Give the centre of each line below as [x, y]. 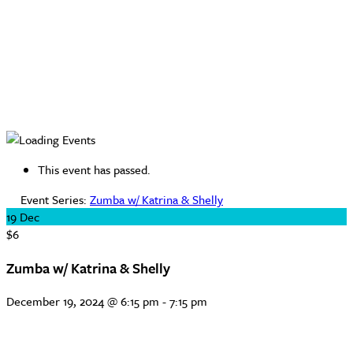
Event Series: [55, 199]
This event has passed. [94, 169]
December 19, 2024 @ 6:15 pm [83, 301]
